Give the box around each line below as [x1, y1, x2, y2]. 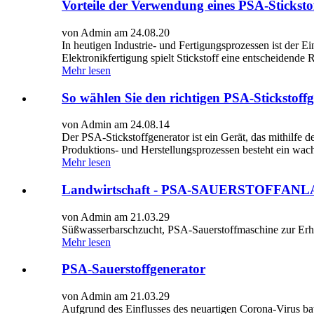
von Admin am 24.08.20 [62, 26, 170, 39]
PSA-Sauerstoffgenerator [62, 261, 205, 277]
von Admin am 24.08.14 [62, 118, 170, 131]
